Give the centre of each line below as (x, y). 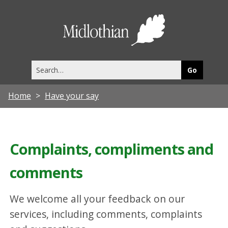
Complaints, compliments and (112, 149)
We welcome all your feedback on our (97, 199)
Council (187, 39)
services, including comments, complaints (106, 214)
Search (42, 65)
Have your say (72, 95)
